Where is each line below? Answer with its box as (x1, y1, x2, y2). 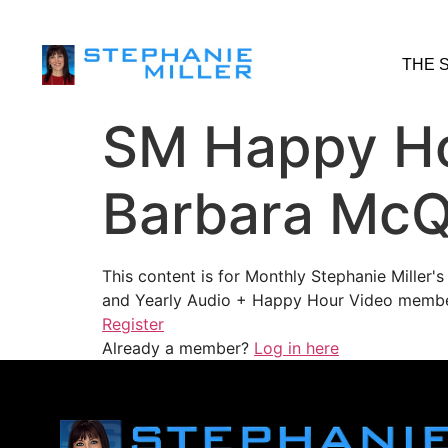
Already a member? (102, 338, 254, 358)
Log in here (254, 338, 339, 358)
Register (102, 314, 164, 334)
